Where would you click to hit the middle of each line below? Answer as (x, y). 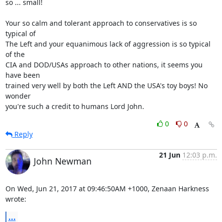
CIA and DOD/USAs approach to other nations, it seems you (104, 65)
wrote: (16, 199)
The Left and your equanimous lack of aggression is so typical (108, 44)
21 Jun (169, 155)
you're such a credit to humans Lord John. (75, 106)
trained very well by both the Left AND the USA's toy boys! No (106, 85)
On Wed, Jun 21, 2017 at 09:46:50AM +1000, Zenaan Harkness (107, 189)
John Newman (62, 161)
